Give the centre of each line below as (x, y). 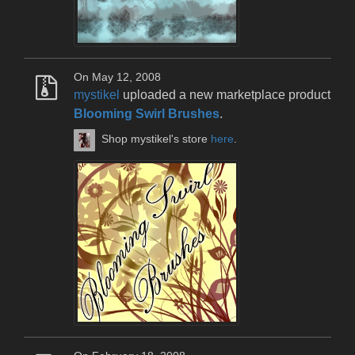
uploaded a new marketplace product (225, 94)
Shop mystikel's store (157, 139)
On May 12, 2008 (117, 77)
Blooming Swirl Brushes (147, 113)
